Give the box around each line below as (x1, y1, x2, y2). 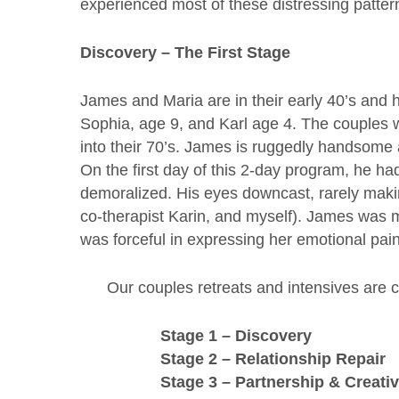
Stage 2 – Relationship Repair (160, 349, 387, 368)
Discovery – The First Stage (80, 43, 291, 61)
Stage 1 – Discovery (160, 326, 313, 345)
